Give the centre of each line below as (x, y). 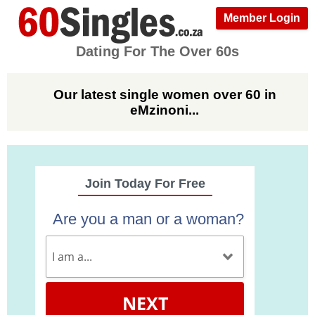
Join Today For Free (145, 184)
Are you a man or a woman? (148, 219)
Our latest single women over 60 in (165, 94)
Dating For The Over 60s (157, 51)
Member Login (262, 18)
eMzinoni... (165, 110)
